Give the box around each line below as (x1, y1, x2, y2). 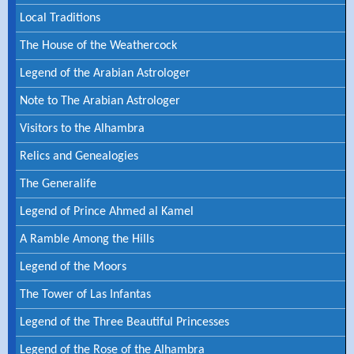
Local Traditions (20, 12, 100, 25)
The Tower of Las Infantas (20, 288, 151, 302)
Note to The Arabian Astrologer (20, 95, 180, 108)
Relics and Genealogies (20, 150, 138, 164)
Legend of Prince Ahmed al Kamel (20, 205, 194, 219)
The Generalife (20, 178, 96, 191)
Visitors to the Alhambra (20, 122, 145, 136)
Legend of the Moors (20, 261, 126, 274)
